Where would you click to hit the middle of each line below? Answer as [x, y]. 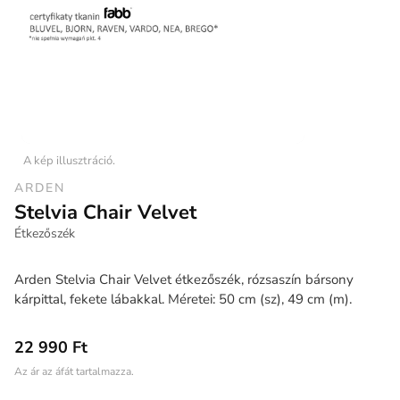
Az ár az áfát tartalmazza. [74, 371]
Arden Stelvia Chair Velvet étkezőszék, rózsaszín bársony [184, 279]
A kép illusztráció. [69, 160]
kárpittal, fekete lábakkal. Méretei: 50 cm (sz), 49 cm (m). [183, 299]
